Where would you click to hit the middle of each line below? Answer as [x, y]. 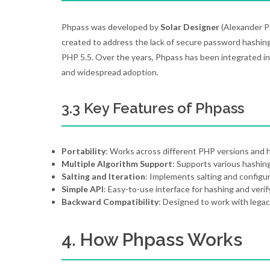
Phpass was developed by [111, 27]
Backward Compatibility [110, 202]
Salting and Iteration [103, 176]
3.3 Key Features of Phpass [153, 108]
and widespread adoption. [110, 72]
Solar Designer [190, 27]
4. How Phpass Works [152, 240]
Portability [83, 151]
